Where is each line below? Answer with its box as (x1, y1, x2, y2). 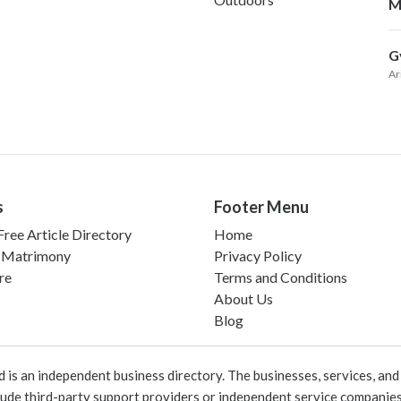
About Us (214, 289, 273, 307)
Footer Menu (214, 196, 309, 217)
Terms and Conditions (214, 268, 347, 286)
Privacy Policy (214, 246, 302, 264)
